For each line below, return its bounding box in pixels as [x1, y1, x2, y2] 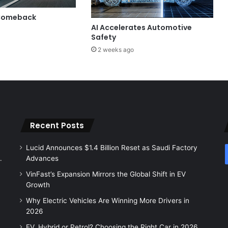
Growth [25, 181, 50, 189]
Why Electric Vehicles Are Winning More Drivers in [25, 196, 189, 205]
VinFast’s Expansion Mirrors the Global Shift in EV [25, 170, 186, 179]
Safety [91, 32, 116, 43]
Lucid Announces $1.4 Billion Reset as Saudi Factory [25, 144, 197, 152]
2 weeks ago [97, 46, 134, 54]
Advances [25, 154, 59, 163]
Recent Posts [30, 120, 84, 131]
